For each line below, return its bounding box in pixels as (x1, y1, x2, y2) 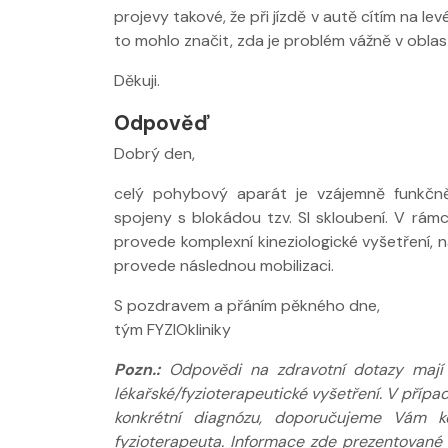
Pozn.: (114, 358, 160, 380)
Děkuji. (114, 69, 160, 91)
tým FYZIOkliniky (114, 318, 231, 340)
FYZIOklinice (336, 83, 433, 105)
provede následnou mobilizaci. (114, 254, 334, 276)
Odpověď (114, 108, 210, 136)
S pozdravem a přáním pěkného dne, (114, 294, 380, 316)
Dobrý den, (114, 142, 195, 164)
